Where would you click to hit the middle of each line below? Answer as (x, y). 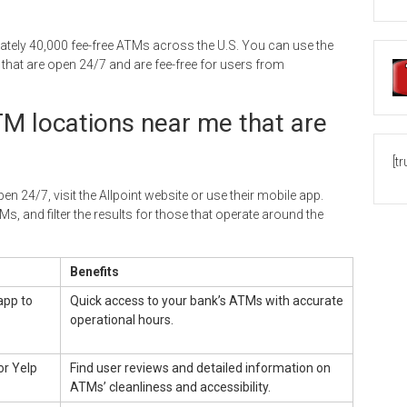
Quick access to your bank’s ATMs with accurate (207, 300)
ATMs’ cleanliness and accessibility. (170, 387)
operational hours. (122, 319)
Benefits (94, 271)
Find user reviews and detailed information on (200, 367)
